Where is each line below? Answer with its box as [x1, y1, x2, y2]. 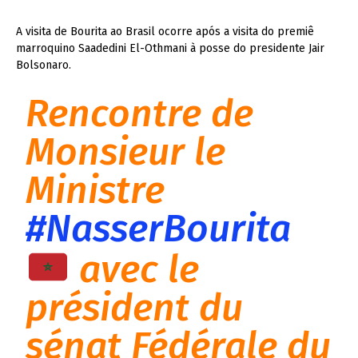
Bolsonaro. [16, 58, 71, 72]
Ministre [26, 166, 165, 213]
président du [26, 284, 244, 332]
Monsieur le [26, 128, 226, 175]
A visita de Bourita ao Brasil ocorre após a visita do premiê [16, 24, 314, 38]
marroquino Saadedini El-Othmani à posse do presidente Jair [16, 41, 324, 55]
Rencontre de [26, 89, 254, 137]
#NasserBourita [26, 205, 292, 252]
